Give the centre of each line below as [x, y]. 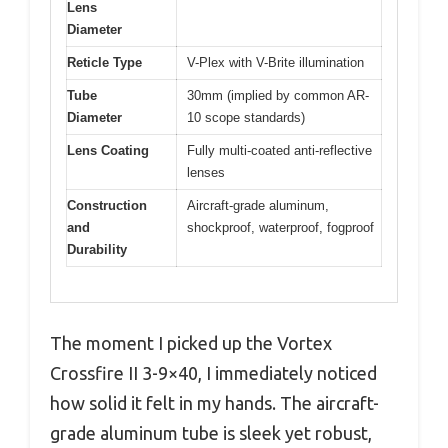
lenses [206, 173]
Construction [107, 206]
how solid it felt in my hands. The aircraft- [214, 402]
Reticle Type [104, 63]
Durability [97, 250]
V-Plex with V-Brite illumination [275, 63]
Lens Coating [108, 151]
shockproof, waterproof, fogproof [280, 228]
